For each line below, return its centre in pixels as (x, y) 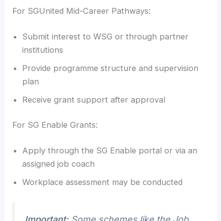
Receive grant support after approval (94, 99)
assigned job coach (59, 164)
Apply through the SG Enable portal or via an (110, 150)
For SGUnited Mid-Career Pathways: (82, 11)
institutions (43, 50)
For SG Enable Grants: (55, 125)
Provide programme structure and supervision (110, 68)
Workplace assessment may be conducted (103, 182)
